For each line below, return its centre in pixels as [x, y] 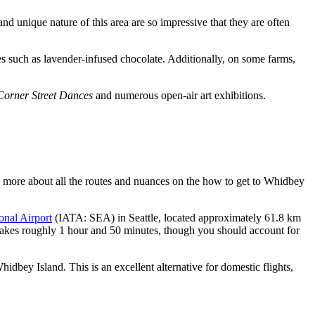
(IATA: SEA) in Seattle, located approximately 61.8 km [176, 217]
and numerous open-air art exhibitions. [179, 95]
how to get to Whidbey [253, 181]
